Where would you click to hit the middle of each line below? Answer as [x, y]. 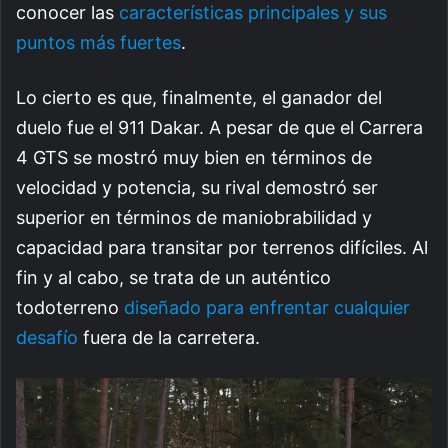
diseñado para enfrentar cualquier [267, 307]
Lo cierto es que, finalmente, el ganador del [199, 97]
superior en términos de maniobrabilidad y [194, 217]
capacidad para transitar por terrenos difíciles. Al [222, 247]
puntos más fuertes [98, 42]
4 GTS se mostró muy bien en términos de [194, 157]
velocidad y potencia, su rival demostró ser [197, 187]
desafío [47, 337]
